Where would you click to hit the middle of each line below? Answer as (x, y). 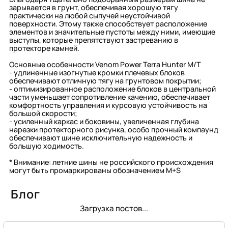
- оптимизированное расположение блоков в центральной (112, 89)
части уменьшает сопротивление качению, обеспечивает (109, 97)
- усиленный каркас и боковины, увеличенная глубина (104, 122)
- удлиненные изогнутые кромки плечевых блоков (97, 73)
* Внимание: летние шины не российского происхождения (111, 162)
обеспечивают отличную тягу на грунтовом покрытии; (105, 81)
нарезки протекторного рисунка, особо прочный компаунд (113, 130)
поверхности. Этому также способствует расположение (108, 24)
